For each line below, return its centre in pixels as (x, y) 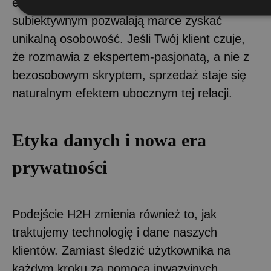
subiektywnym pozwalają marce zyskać (117, 21)
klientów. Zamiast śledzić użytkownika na (121, 251)
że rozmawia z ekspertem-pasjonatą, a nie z (131, 57)
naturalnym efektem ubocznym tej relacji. (124, 93)
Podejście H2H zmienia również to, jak (114, 214)
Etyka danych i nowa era (109, 140)
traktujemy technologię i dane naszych (115, 233)
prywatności (60, 168)
